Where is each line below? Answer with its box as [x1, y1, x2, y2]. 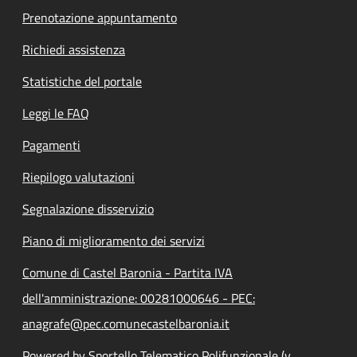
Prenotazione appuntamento [22, 8, 177, 27]
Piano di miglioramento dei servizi [22, 231, 205, 250]
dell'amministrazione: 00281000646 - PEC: [22, 288, 255, 308]
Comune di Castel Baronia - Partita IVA [22, 263, 233, 282]
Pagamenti [22, 135, 80, 155]
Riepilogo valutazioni [22, 167, 135, 186]
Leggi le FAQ [22, 104, 89, 123]
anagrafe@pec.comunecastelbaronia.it [22, 314, 229, 333]
